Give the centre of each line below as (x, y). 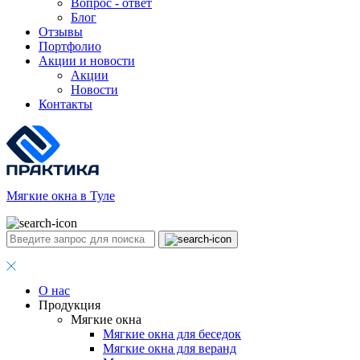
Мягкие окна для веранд (170, 348)
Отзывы (61, 32)
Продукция (70, 305)
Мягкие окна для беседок (172, 334)
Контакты (65, 104)
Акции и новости (87, 61)
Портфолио (70, 46)
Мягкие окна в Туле (61, 196)
